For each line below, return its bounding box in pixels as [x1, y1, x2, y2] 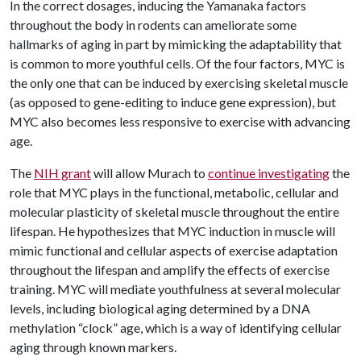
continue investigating [208, 165, 330, 180]
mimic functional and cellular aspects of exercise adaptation [10, 243, 338, 258]
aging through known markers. [10, 339, 181, 355]
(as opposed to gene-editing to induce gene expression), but [10, 94, 336, 110]
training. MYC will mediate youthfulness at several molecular [10, 281, 341, 297]
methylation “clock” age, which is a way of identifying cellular [10, 320, 342, 335]
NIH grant [34, 165, 91, 180]
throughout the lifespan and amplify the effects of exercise [10, 262, 330, 277]
